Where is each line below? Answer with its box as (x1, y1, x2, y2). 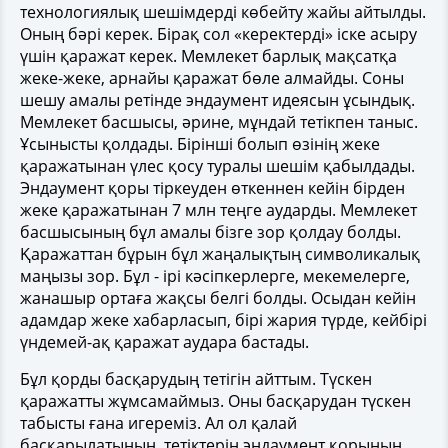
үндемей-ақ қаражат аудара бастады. (20, 330, 309, 353)
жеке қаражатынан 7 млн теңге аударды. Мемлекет (20, 198, 417, 221)
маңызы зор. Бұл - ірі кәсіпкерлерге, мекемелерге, (20, 264, 410, 287)
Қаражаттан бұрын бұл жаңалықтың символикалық (20, 242, 420, 265)
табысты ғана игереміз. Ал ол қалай (20, 411, 297, 434)
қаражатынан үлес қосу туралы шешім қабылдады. (20, 154, 415, 177)
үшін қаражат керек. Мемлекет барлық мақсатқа (20, 44, 397, 67)
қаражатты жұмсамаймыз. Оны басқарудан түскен (20, 389, 411, 412)
